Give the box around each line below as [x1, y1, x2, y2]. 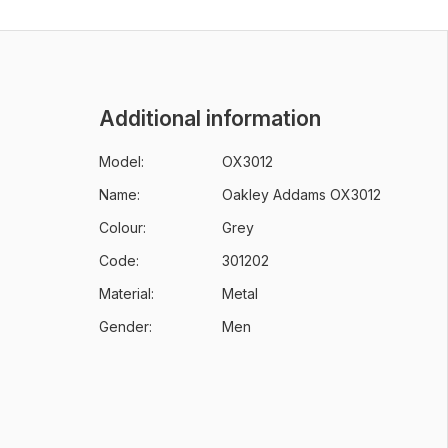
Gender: [98, 318, 152, 335]
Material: [98, 285, 154, 302]
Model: [98, 153, 144, 170]
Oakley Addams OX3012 [221, 186, 381, 203]
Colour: [98, 219, 146, 236]
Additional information [98, 106, 321, 131]
